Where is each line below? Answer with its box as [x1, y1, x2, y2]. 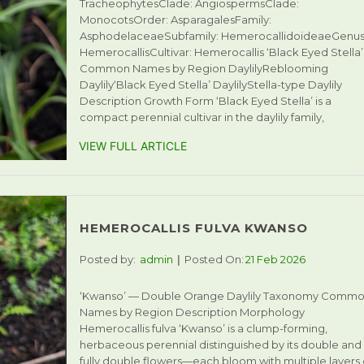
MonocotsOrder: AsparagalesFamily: [79, 13, 271, 26]
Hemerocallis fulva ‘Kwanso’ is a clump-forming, [79, 322, 327, 335]
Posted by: [79, 253, 136, 266]
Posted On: [184, 253, 244, 266]
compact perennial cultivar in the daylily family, [79, 110, 324, 123]
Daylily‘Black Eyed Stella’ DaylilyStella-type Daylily [79, 78, 342, 91]
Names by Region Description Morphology [79, 305, 305, 318]
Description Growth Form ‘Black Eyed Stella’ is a [79, 94, 331, 107]
